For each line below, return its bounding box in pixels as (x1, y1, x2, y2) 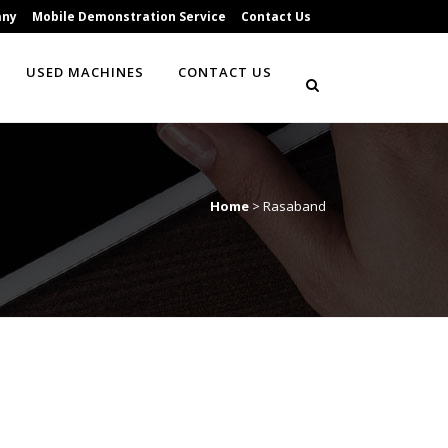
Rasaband (263, 197, 326, 215)
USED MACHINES (26, 63, 144, 81)
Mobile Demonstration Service (32, 8, 226, 25)
